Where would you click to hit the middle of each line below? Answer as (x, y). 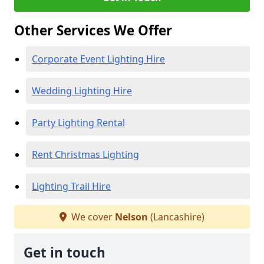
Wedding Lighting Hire (82, 91)
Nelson (131, 217)
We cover (92, 217)
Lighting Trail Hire (71, 186)
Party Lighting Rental (78, 123)
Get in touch (65, 253)
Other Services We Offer (93, 30)
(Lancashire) (176, 217)
